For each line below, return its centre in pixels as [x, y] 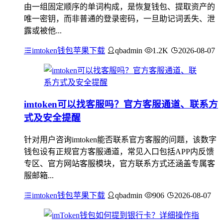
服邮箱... [39, 175]
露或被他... [43, 30]
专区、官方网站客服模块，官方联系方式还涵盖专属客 [119, 164]
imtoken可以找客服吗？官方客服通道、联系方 [121, 105]
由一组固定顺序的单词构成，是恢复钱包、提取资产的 [119, 6]
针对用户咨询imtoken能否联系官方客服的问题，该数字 [120, 140]
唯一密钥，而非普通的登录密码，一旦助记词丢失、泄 [119, 18]
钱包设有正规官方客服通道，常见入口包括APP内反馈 [119, 152]
